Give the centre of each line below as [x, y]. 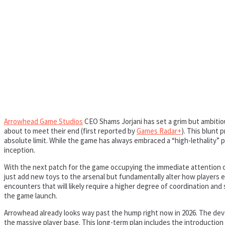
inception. [20, 150]
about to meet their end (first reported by [70, 131]
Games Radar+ [159, 131]
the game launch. [31, 195]
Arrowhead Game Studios [43, 121]
